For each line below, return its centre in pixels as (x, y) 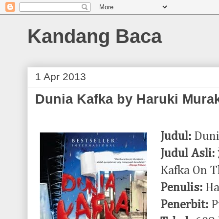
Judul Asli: (189, 153)
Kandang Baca (95, 36)
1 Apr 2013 (61, 77)
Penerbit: (184, 205)
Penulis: (181, 188)
